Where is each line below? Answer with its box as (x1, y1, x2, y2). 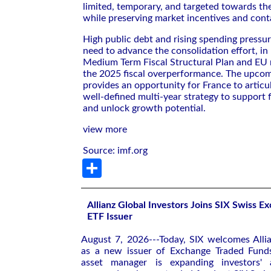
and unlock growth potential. (83, 103, 206, 113)
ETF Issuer (87, 212, 132, 221)
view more (83, 124, 127, 134)
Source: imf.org (83, 145, 148, 155)
